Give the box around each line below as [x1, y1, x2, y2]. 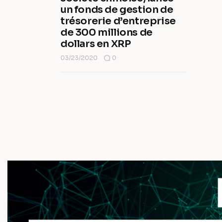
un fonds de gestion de [60, 3, 173, 16]
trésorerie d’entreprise [60, 15, 176, 28]
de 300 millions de [60, 26, 153, 39]
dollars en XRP [60, 38, 131, 51]
